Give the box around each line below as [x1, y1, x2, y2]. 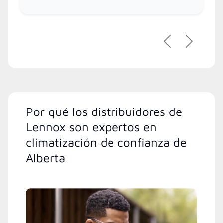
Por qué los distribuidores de [26, 105, 182, 119]
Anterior [166, 40, 198, 52]
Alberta [26, 151, 65, 165]
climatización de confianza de [26, 135, 187, 150]
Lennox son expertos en [26, 120, 157, 134]
